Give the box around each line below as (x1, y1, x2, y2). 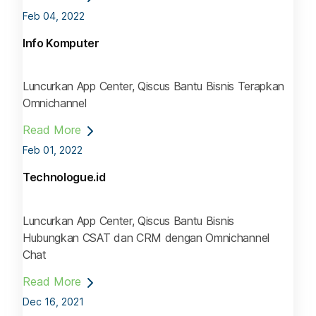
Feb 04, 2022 (23, 10, 85, 23)
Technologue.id (23, 170, 106, 185)
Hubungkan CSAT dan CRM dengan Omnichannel (23, 230, 269, 245)
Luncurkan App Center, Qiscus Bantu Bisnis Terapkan (23, 79, 284, 94)
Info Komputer (23, 36, 99, 51)
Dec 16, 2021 (23, 295, 84, 308)
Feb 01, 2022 (23, 144, 83, 157)
